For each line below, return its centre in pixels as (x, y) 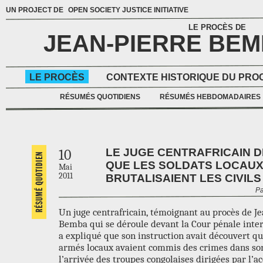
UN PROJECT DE (36, 10)
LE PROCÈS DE (217, 27)
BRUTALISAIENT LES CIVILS (183, 178)
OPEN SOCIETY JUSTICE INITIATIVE (128, 10)
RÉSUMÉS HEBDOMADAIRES (210, 97)
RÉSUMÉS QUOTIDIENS (100, 97)
